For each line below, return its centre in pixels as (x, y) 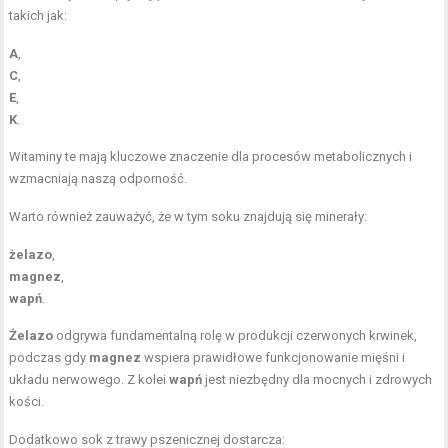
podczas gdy (49, 357)
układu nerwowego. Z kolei (89, 379)
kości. (27, 401)
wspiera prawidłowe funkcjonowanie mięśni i (273, 357)
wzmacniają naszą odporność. (98, 178)
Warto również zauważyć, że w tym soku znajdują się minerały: (188, 216)
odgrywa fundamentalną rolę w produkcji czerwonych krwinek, (235, 335)
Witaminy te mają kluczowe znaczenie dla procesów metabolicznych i (211, 156)
